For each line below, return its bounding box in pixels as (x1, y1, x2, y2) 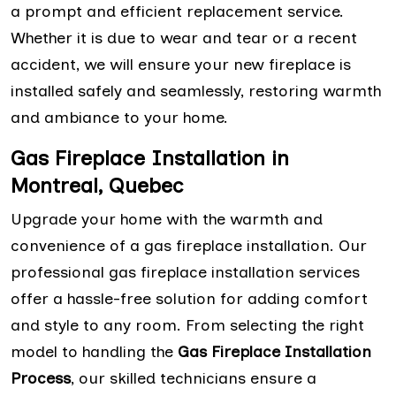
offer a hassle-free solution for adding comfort (11, 289, 368, 309)
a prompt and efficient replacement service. (11, 2, 344, 22)
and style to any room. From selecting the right (11, 316, 364, 336)
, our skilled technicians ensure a (71, 369, 316, 389)
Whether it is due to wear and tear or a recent (11, 28, 357, 49)
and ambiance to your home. (11, 108, 228, 128)
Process (11, 369, 71, 389)
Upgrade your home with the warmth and (11, 209, 323, 230)
